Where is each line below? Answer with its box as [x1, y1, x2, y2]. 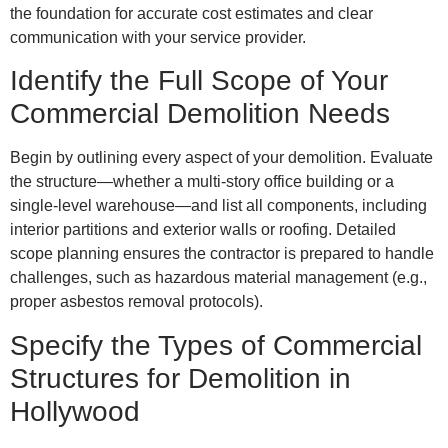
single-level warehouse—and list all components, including [10, 197, 427, 215]
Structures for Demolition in [10, 362, 351, 394]
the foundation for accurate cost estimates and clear [10, 5, 373, 23]
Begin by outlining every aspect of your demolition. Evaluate [10, 149, 433, 167]
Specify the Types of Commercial [10, 329, 422, 361]
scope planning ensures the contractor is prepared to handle [10, 245, 434, 263]
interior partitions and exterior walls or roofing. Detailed [10, 221, 396, 239]
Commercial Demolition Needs [10, 98, 390, 130]
